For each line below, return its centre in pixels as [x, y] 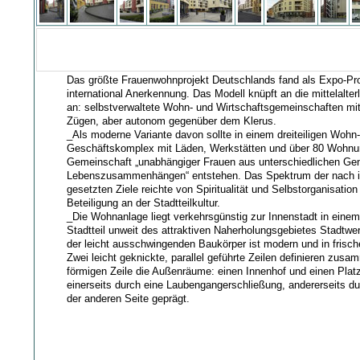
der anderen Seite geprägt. [129, 298]
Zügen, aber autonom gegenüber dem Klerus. [172, 121]
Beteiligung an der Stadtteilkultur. [144, 202]
